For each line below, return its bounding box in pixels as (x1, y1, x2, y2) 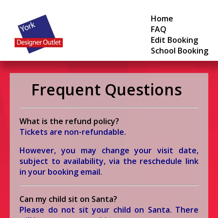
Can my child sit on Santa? (19, 194, 117, 205)
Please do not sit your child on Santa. (19, 204, 175, 216)
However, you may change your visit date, (19, 145, 199, 156)
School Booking (151, 45, 208, 56)
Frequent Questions (31, 79, 182, 100)
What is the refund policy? (19, 116, 119, 127)
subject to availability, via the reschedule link (19, 156, 199, 167)
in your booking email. (19, 166, 102, 178)
